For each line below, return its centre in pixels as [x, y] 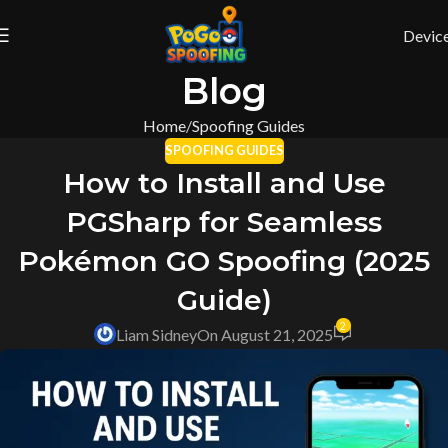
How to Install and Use [224, 182]
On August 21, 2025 [264, 334]
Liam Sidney [156, 334]
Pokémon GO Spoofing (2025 [224, 260]
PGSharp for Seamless [224, 221]
